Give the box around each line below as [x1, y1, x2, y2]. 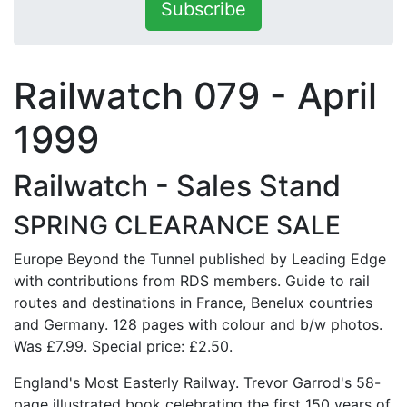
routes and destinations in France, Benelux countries [14, 293, 372, 312]
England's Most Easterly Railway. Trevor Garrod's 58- [14, 373, 381, 392]
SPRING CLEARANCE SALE [14, 210, 341, 241]
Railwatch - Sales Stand [14, 168, 341, 203]
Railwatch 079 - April [14, 74, 377, 118]
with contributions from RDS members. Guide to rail [14, 272, 370, 290]
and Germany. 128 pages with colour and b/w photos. [14, 315, 382, 333]
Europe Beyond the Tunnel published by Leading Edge [14, 250, 386, 268]
